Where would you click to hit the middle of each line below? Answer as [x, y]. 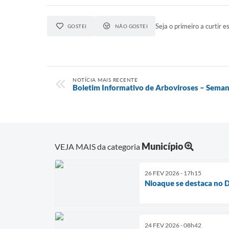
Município [162, 146]
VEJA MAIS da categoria [98, 146]
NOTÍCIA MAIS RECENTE [105, 80]
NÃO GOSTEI [131, 26]
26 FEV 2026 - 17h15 [173, 173]
